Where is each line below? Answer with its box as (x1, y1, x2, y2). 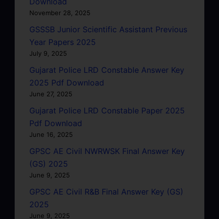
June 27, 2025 (29, 89, 72, 98)
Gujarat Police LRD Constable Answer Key (29, 65, 184, 75)
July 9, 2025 (29, 49, 67, 57)
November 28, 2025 (29, 8, 90, 17)
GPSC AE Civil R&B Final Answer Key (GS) (29, 186, 183, 197)
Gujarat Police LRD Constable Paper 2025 (29, 105, 185, 115)
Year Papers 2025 (29, 37, 96, 47)
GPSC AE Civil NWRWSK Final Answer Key (29, 146, 185, 156)
